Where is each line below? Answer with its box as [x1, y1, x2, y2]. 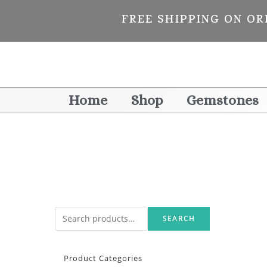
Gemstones [186, 92, 259, 109]
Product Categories [64, 252, 142, 263]
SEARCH [162, 213, 195, 223]
